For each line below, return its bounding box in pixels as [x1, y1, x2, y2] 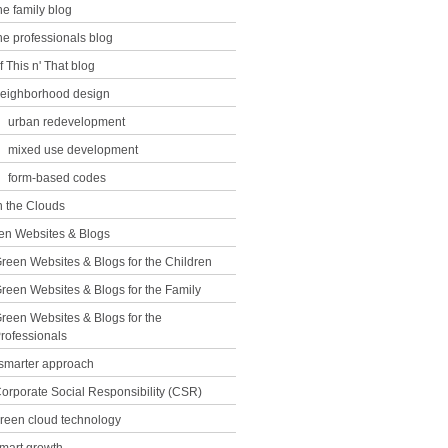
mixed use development [8, 143, 138, 157]
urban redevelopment [8, 115, 125, 129]
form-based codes [8, 171, 106, 185]
